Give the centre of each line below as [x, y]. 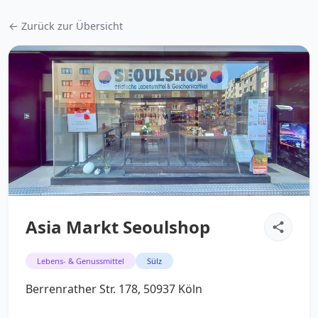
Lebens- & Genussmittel [81, 261]
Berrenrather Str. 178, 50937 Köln [114, 289]
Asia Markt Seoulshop [118, 227]
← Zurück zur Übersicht [66, 26]
